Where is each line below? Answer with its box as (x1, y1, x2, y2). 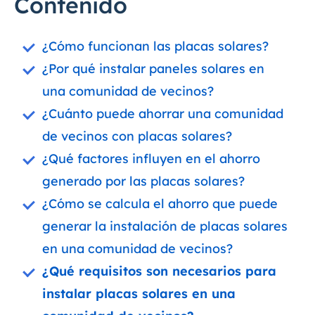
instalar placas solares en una (42, 285, 236, 302)
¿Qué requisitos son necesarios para (42, 263, 276, 280)
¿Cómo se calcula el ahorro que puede (42, 195, 278, 212)
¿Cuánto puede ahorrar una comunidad (42, 105, 283, 122)
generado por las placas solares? (42, 173, 245, 190)
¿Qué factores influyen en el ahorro (42, 150, 260, 167)
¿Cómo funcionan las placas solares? (42, 38, 269, 55)
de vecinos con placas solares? (42, 128, 232, 145)
